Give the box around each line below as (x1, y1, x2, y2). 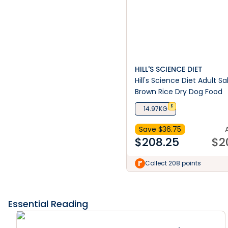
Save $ (139, 124, 162, 134)
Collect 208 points (145, 159, 201, 167)
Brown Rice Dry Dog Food (135, 87, 222, 97)
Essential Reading (8, 197, 88, 210)
